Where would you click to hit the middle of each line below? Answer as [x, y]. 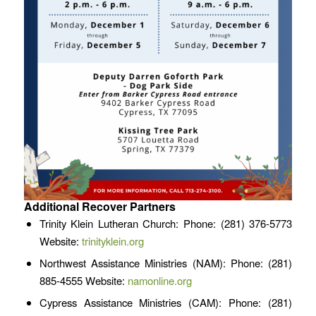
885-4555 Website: [82, 281]
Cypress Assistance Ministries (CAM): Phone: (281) [166, 303]
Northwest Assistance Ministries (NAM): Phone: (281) [166, 263]
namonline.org [158, 281]
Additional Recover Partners [99, 207]
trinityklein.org [113, 241]
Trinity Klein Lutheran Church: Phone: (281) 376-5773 [166, 224]
